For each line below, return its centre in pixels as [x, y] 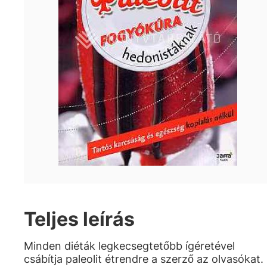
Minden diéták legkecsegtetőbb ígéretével [129, 246]
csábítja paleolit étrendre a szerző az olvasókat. [144, 259]
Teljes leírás [79, 219]
